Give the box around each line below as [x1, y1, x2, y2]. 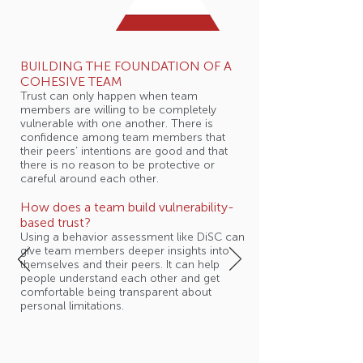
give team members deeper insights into [20, 244, 229, 258]
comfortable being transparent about [20, 285, 211, 299]
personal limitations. [20, 299, 124, 313]
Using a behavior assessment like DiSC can [20, 230, 245, 244]
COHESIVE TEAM [20, 74, 122, 89]
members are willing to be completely [20, 103, 216, 117]
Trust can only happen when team [20, 89, 198, 103]
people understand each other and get [20, 271, 220, 285]
